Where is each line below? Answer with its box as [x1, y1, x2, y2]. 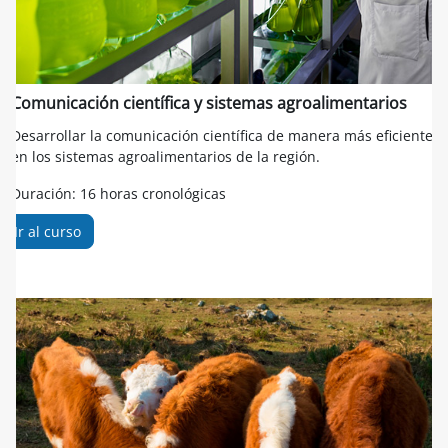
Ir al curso [14, 221, 81, 241]
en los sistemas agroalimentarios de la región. [11, 146, 320, 166]
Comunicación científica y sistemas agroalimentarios [11, 91, 407, 114]
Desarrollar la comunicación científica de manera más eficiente [11, 125, 433, 145]
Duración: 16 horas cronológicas [11, 183, 226, 203]
